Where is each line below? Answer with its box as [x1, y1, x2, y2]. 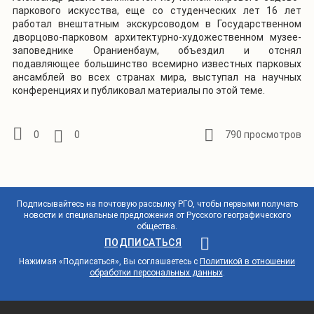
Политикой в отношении [200, 256, 295, 266]
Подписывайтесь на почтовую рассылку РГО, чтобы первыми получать [16, 198, 298, 209]
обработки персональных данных [89, 267, 223, 278]
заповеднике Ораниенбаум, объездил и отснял [13, 45, 301, 57]
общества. [137, 221, 177, 231]
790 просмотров [225, 129, 301, 141]
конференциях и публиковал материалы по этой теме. [13, 85, 265, 97]
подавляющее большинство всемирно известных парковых [13, 58, 301, 70]
